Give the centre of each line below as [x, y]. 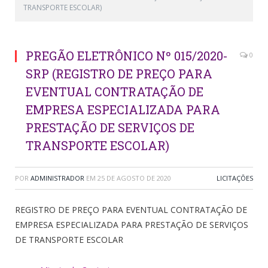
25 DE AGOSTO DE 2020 [134, 178]
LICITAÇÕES [235, 178]
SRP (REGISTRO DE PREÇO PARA [119, 73]
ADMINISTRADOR [57, 178]
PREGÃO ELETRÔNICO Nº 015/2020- [127, 55]
